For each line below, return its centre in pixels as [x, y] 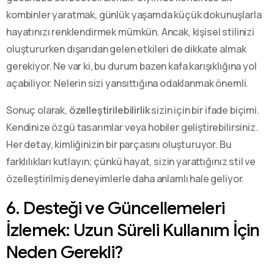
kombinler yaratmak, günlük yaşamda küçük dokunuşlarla [134, 14]
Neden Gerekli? [64, 252]
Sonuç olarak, [38, 110]
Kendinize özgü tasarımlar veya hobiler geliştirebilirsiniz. [132, 127]
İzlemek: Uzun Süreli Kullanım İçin [133, 230]
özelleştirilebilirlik [109, 110]
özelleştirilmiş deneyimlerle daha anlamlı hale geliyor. [125, 178]
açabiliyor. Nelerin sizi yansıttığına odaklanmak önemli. [128, 83]
